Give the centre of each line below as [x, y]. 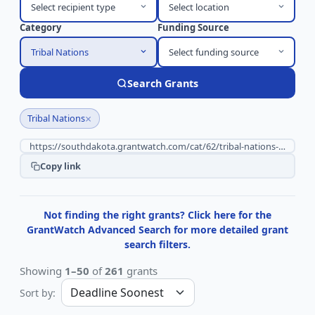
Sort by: [38, 292]
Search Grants [163, 83]
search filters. [157, 244]
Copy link [60, 166]
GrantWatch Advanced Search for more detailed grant [157, 230]
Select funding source [213, 52]
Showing [42, 271]
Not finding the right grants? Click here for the [157, 215]
